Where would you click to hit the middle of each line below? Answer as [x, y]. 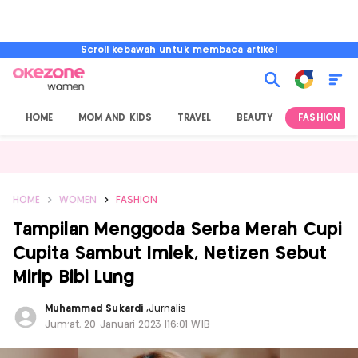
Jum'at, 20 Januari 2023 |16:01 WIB [127, 325]
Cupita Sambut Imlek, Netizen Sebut [170, 254]
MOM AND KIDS [115, 118]
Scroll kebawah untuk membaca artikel [179, 50]
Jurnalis [167, 309]
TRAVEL [194, 118]
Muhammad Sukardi [95, 309]
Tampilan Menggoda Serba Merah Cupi [177, 230]
